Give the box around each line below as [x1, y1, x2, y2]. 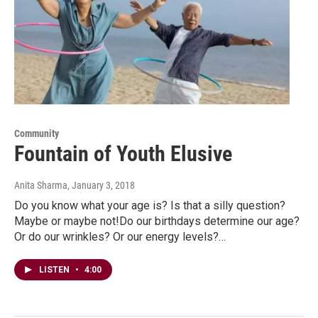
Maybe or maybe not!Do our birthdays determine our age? [14, 214, 300, 229]
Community [14, 128, 59, 140]
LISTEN [39, 265, 72, 275]
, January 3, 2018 [67, 180, 135, 192]
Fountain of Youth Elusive [14, 141, 232, 167]
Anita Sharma [14, 180, 67, 192]
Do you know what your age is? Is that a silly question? [14, 199, 285, 213]
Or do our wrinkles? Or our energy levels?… [14, 230, 226, 244]
